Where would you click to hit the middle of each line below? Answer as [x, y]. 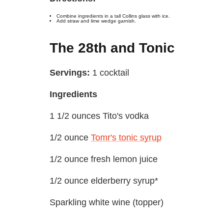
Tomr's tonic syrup [126, 137]
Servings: [70, 72]
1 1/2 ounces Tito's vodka [99, 116]
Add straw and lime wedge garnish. [96, 21]
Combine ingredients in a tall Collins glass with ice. [113, 16]
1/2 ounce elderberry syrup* [104, 180]
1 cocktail [110, 72]
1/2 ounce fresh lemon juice [104, 159]
